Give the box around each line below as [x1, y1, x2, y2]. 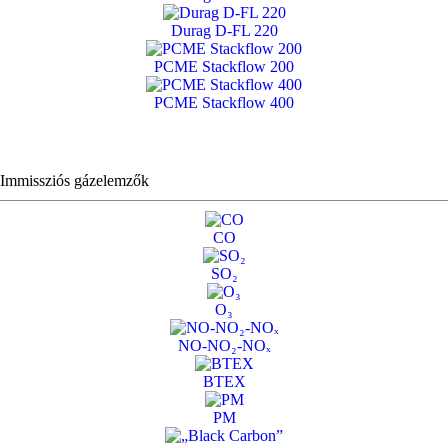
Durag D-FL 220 [170, 21, 278, 39]
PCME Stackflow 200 [154, 57, 294, 75]
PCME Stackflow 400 [154, 93, 294, 111]
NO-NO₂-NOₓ [177, 336, 271, 354]
